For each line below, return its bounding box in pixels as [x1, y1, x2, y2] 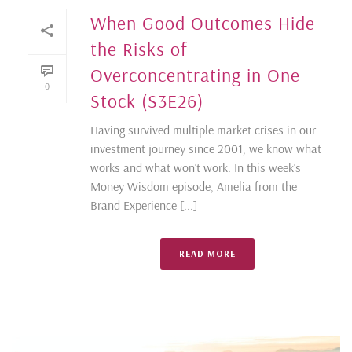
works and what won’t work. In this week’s [90, 159, 301, 176]
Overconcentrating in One [90, 63, 300, 87]
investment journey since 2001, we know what [90, 141, 321, 157]
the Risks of [90, 37, 188, 61]
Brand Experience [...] [90, 197, 197, 214]
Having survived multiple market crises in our [90, 122, 316, 138]
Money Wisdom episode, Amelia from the [90, 178, 297, 195]
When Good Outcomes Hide [90, 11, 315, 35]
